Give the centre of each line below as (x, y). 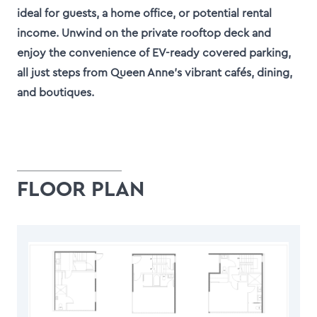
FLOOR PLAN (81, 190)
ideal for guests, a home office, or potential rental (144, 13)
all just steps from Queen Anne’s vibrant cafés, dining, (155, 73)
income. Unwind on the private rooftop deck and (144, 33)
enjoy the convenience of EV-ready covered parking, (154, 53)
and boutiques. (56, 93)
